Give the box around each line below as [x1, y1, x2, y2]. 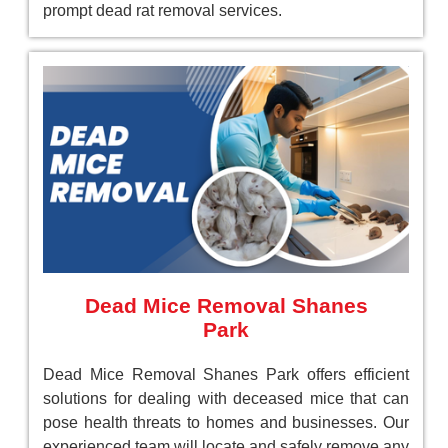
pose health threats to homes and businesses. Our [43, 414, 409, 432]
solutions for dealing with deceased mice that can [43, 390, 409, 408]
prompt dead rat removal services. [43, 2, 282, 20]
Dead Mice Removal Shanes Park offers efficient [43, 366, 409, 384]
